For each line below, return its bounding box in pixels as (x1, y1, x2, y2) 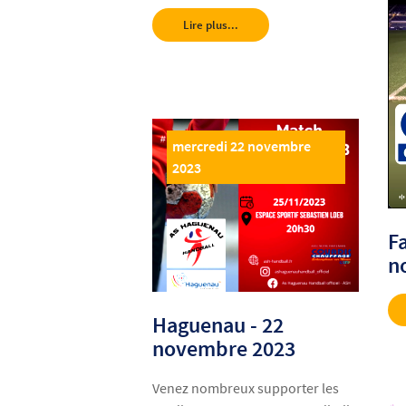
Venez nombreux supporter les (152, 378, 340, 397)
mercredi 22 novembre (171, 137, 311, 156)
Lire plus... (183, 16, 239, 32)
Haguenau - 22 (152, 310, 285, 339)
